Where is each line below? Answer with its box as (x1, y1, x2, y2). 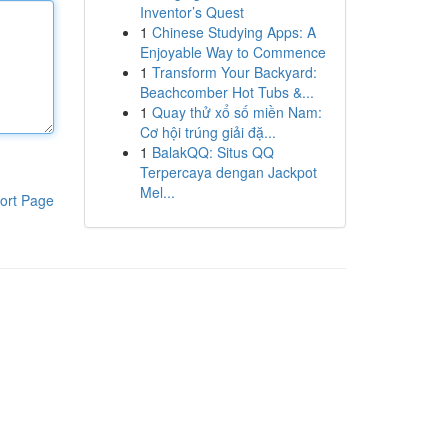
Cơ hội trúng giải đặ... (139, 122, 276, 142)
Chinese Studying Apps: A (151, 22, 316, 42)
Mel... (139, 182, 175, 202)
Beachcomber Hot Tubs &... (139, 82, 314, 102)
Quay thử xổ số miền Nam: (151, 102, 322, 122)
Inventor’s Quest (139, 2, 244, 22)
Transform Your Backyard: (151, 62, 317, 82)
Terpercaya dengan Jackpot (139, 162, 317, 182)
